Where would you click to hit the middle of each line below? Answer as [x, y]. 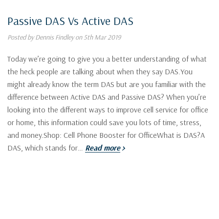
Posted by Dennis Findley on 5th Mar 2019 [64, 37]
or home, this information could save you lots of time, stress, [104, 122]
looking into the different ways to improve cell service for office [108, 109]
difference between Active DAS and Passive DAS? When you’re [107, 97]
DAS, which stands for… [46, 147]
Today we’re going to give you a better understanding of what [107, 58]
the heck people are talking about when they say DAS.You [100, 71]
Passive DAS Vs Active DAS [70, 20]
